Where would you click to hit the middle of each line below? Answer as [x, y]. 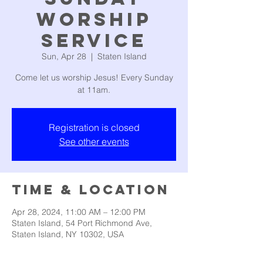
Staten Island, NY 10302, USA [68, 234]
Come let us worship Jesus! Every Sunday [94, 77]
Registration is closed [94, 127]
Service [94, 41]
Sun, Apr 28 [64, 56]
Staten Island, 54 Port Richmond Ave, [82, 223]
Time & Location [91, 190]
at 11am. [94, 90]
